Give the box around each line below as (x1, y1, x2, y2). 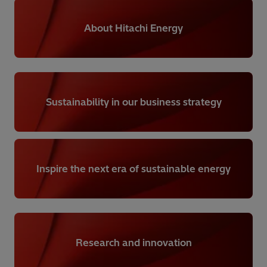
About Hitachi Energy (84, 21, 183, 34)
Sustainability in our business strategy (45, 95, 222, 108)
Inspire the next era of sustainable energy (36, 162, 231, 175)
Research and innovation (75, 236, 192, 249)
